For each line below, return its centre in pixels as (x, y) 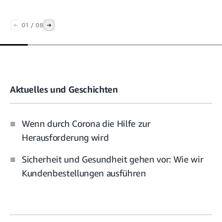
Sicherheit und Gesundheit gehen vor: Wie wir (113, 159)
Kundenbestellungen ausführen (84, 173)
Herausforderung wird (65, 138)
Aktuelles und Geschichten (64, 89)
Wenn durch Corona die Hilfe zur (86, 124)
